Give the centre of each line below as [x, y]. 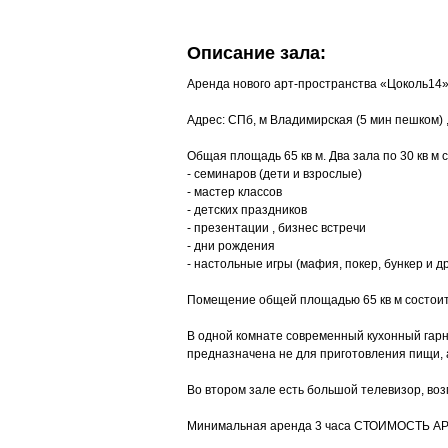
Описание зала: [256, 53]
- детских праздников [247, 210]
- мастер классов [234, 192]
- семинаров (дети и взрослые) [274, 174]
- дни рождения [231, 246]
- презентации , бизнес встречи [276, 228]
